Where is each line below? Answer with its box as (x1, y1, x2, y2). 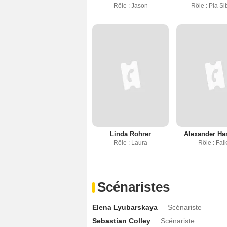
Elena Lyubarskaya (92, 203, 158, 211)
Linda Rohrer (110, 130, 152, 138)
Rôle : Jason (113, 2, 148, 9)
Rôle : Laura (113, 139, 148, 146)
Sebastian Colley (92, 216, 150, 225)
